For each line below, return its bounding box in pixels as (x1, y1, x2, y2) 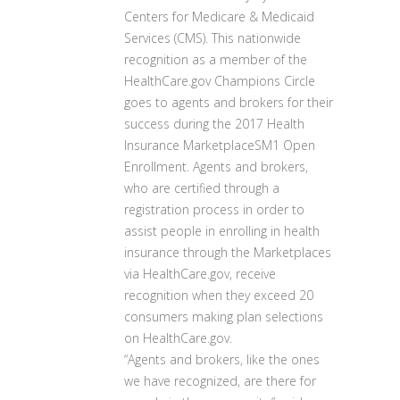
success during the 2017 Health (124, 115, 304, 132)
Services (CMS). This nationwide (124, 29, 301, 46)
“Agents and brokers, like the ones (124, 351, 320, 368)
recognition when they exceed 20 (124, 287, 313, 304)
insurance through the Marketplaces (124, 244, 331, 261)
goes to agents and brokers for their (124, 94, 333, 111)
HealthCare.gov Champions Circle (124, 72, 315, 89)
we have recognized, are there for (124, 372, 316, 389)
